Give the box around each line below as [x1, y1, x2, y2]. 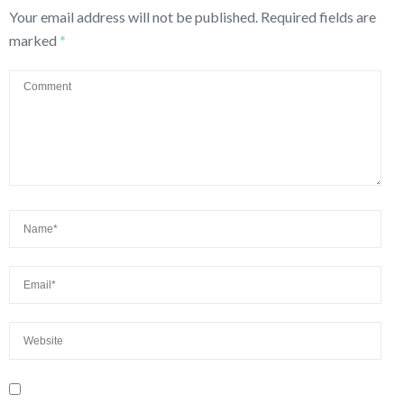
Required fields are [261, 8, 376, 26]
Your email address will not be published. [9, 8, 258, 26]
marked [9, 32, 60, 50]
